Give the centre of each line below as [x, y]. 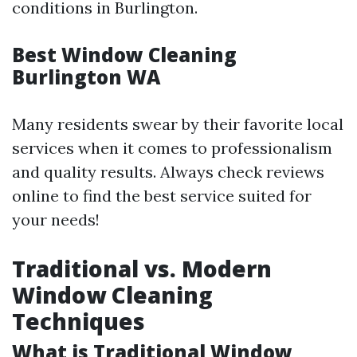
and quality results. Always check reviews [168, 172]
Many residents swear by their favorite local [178, 124]
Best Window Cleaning [124, 55]
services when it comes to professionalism [172, 148]
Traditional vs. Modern [142, 269]
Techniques [78, 321]
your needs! [56, 220]
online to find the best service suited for [162, 196]
